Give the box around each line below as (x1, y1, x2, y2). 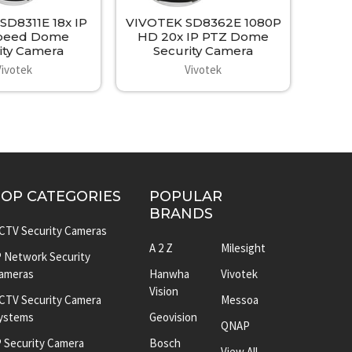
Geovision (148, 310, 197, 325)
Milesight (220, 240, 266, 256)
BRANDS (148, 204, 213, 222)
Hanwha (148, 266, 189, 282)
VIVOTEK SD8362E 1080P (125, 15, 281, 31)
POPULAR (148, 187, 222, 205)
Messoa (220, 292, 258, 308)
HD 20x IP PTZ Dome (137, 29, 269, 45)
